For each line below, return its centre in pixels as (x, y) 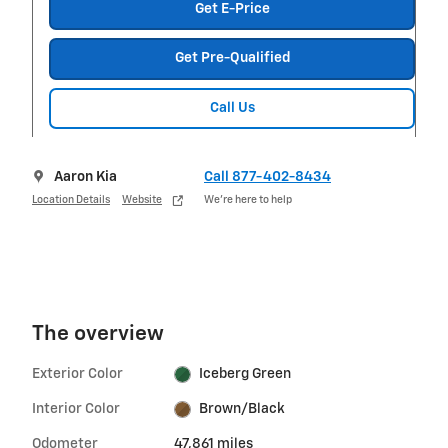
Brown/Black (242, 409)
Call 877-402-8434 (267, 177)
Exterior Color (77, 374)
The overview (98, 335)
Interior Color (76, 409)
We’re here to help (248, 199)
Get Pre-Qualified (232, 58)
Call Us (232, 107)
